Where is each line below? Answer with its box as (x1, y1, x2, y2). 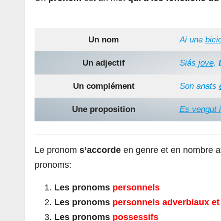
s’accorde (79, 145, 121, 155)
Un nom (88, 35, 119, 45)
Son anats (179, 81, 219, 91)
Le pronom (35, 145, 79, 155)
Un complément (73, 81, 135, 91)
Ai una (179, 35, 205, 45)
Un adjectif (82, 58, 125, 68)
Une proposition (72, 105, 135, 114)
